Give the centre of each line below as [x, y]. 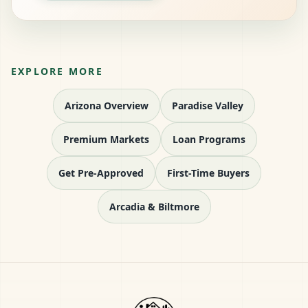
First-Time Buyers [208, 173]
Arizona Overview [107, 106]
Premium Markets [106, 140]
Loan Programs [209, 140]
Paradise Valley [208, 106]
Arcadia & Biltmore [154, 207]
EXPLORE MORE [57, 71]
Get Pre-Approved [101, 173]
